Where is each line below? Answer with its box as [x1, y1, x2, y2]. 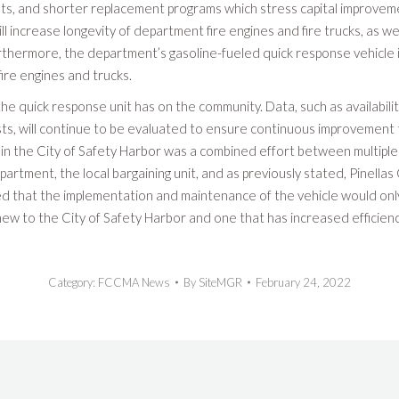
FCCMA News [98, 275, 170, 289]
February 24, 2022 [256, 275, 351, 289]
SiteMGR [199, 275, 242, 289]
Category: [48, 275, 98, 289]
